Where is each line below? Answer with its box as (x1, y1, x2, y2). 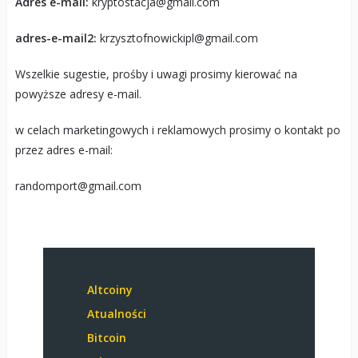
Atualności (86, 305, 146, 321)
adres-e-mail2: (14, 30, 100, 46)
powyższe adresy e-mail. (14, 86, 141, 101)
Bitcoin (86, 329, 126, 345)
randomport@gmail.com (14, 177, 141, 193)
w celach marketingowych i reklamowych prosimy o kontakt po (14, 121, 340, 137)
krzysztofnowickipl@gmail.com (99, 30, 258, 46)
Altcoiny (86, 281, 133, 297)
